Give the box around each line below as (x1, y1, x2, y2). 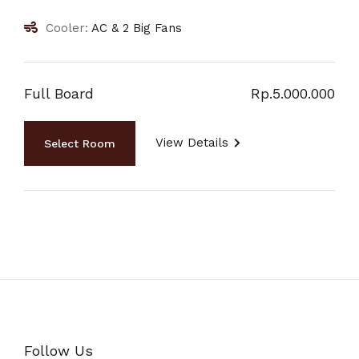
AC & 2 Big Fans (88, 21, 182, 36)
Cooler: (46, 21, 88, 36)
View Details (155, 135, 228, 151)
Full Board (24, 85, 94, 103)
